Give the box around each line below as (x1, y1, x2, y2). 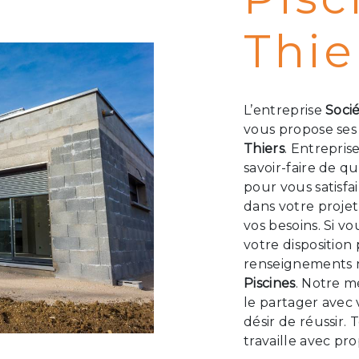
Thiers (244, 141, 284, 156)
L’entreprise (244, 103, 326, 118)
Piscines (244, 276, 296, 291)
